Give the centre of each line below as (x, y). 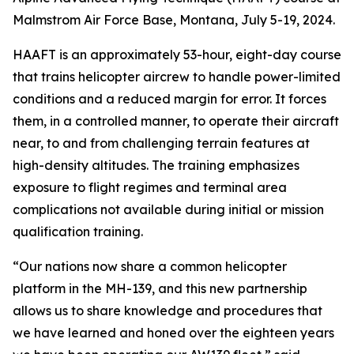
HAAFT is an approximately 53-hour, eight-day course (177, 55)
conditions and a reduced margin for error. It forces (169, 99)
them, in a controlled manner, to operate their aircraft (176, 121)
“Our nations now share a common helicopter (150, 266)
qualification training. (78, 232)
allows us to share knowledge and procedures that (168, 311)
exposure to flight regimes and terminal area (150, 187)
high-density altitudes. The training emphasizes (156, 165)
